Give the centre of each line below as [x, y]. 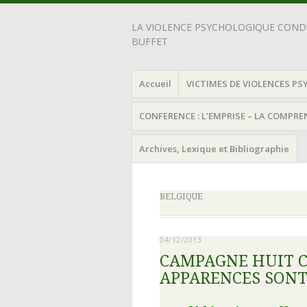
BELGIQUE [181, 196]
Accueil [156, 83]
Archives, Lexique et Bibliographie [214, 148]
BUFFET [150, 41]
